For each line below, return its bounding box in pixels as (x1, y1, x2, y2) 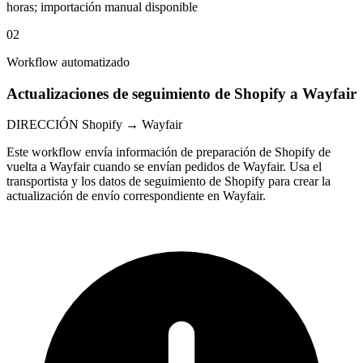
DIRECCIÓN (6, 117, 79, 132)
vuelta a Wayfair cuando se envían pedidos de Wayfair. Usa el (6, 160, 322, 174)
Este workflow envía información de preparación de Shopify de (6, 145, 331, 160)
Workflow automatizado (6, 54, 130, 69)
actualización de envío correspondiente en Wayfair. (6, 189, 266, 203)
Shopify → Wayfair (82, 117, 182, 132)
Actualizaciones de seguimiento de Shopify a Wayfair (6, 84, 357, 102)
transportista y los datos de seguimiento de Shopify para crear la (6, 174, 331, 189)
